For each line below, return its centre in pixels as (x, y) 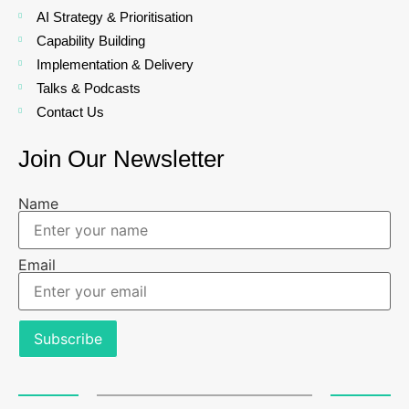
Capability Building (90, 40)
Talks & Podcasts (88, 88)
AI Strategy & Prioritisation (114, 16)
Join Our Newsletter (121, 158)
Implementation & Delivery (115, 64)
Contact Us (70, 111)
